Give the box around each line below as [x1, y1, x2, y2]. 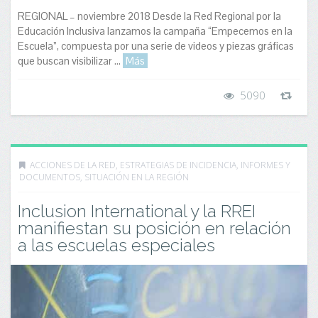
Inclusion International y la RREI [18, 201, 256, 221]
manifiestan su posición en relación [18, 218, 291, 238]
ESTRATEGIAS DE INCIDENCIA [120, 159, 236, 171]
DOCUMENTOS [19, 171, 80, 183]
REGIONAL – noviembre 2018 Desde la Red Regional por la [18, 9, 281, 23]
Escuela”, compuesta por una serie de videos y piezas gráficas [18, 39, 294, 53]
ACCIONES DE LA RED [30, 159, 116, 171]
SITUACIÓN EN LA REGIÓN [84, 171, 189, 183]
